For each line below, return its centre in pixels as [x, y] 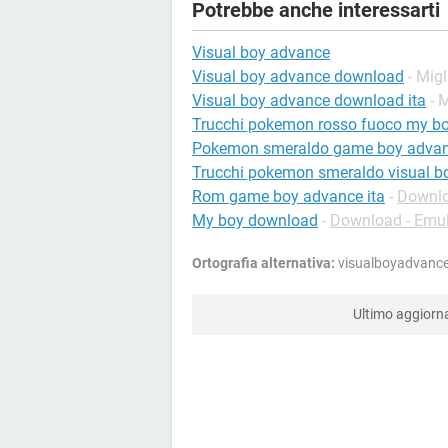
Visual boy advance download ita [309, 100]
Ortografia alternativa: [263, 262]
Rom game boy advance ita [288, 196]
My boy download [255, 220]
